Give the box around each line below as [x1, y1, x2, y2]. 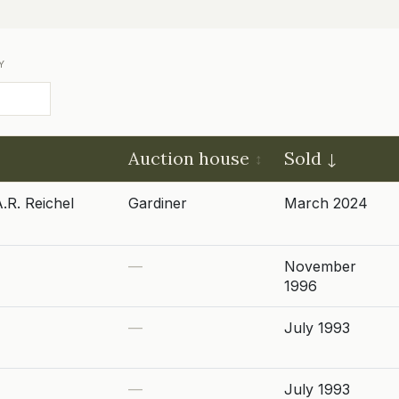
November [284, 257, 356, 275]
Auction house [128, 147, 249, 169]
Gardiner [128, 194, 187, 212]
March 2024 [284, 194, 368, 212]
